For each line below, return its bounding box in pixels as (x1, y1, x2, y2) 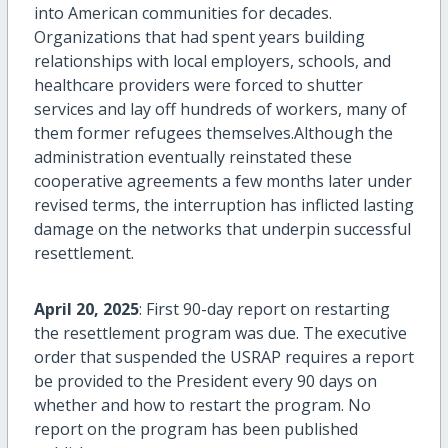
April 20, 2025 (33, 298, 139, 321)
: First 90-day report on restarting (138, 298, 390, 321)
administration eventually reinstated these (33, 146, 352, 169)
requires (284, 346, 348, 369)
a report (347, 346, 414, 369)
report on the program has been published (33, 418, 358, 441)
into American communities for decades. (33, 2, 332, 25)
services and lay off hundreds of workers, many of (33, 98, 407, 121)
